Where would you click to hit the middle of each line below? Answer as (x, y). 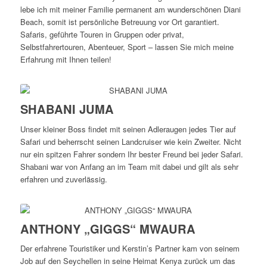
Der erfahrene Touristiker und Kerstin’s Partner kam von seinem (130, 248)
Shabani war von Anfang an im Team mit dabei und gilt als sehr (129, 166)
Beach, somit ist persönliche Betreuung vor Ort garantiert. (119, 22)
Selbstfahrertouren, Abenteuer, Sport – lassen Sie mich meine (127, 47)
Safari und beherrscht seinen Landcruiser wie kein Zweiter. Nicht (131, 141)
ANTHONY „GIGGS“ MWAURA (108, 228)
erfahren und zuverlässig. (63, 179)
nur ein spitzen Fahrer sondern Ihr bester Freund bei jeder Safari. (131, 154)
